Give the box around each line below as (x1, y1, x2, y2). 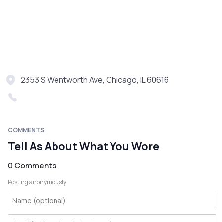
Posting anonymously (8, 178, 66, 187)
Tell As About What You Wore (8, 139, 159, 154)
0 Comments (8, 160, 56, 171)
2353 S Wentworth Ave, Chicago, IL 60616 (21, 74, 169, 86)
